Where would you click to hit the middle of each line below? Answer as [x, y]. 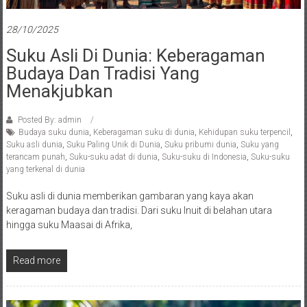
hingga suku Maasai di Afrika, [69, 224]
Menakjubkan [59, 91]
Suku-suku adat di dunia [113, 157]
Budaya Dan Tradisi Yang [102, 73]
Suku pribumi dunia [200, 144]
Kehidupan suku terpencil [244, 132]
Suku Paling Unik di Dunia [113, 144]
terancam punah [35, 157]
